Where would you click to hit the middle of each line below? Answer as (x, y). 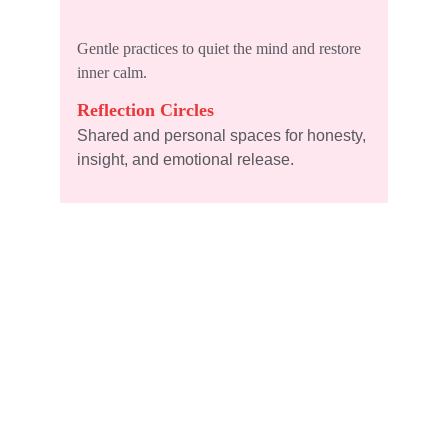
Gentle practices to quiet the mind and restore (221, 48)
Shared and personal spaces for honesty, (223, 135)
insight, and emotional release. (185, 159)
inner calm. (112, 72)
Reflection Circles (145, 110)
